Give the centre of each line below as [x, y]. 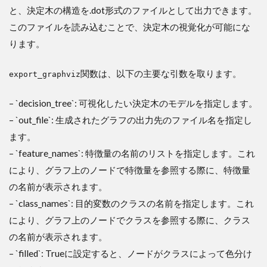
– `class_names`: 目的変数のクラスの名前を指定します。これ [131, 203]
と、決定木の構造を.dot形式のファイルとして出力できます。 [133, 10]
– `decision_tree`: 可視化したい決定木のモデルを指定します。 [133, 103]
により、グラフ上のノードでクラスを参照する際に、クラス [130, 220]
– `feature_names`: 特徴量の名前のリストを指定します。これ [132, 153]
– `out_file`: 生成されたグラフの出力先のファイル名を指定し [131, 120]
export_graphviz [45, 74]
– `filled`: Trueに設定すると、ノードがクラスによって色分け [131, 253]
